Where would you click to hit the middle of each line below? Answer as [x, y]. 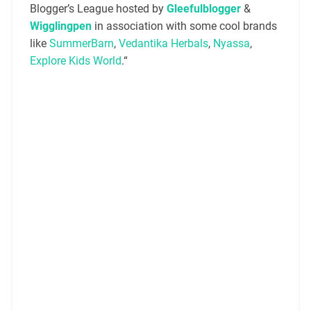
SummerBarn [81, 44]
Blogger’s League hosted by [98, 9]
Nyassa [231, 44]
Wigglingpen [60, 26]
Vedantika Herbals [163, 44]
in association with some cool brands [184, 26]
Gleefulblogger [203, 9]
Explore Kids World [75, 61]
